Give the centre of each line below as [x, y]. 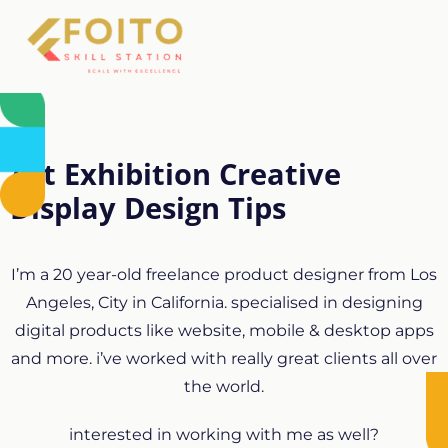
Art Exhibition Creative [175, 173]
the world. [224, 386]
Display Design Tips [148, 207]
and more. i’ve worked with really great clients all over [224, 358]
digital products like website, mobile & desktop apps [224, 330]
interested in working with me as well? [224, 434]
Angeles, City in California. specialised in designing [224, 302]
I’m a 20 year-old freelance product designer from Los [224, 274]
